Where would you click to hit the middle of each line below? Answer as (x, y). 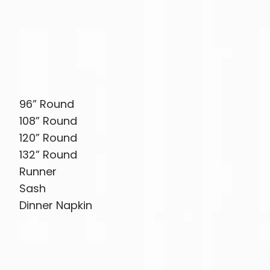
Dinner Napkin (56, 206)
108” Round (49, 121)
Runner (38, 172)
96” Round (47, 104)
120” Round (49, 138)
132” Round (49, 155)
